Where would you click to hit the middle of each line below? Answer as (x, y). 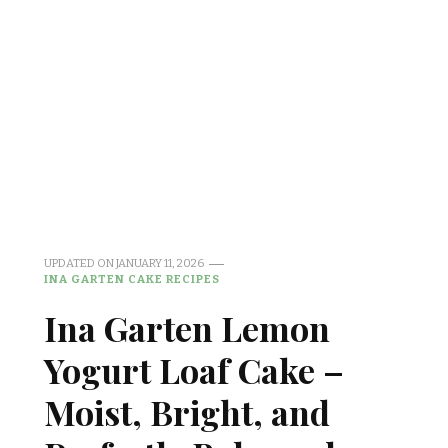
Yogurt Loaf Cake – (194, 370)
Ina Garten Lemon (187, 328)
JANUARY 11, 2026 (160, 263)
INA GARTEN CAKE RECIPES (132, 279)
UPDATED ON (80, 263)
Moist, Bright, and (187, 412)
